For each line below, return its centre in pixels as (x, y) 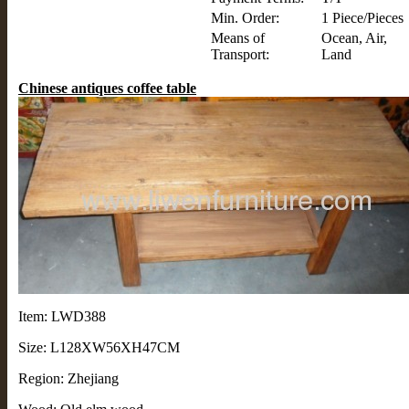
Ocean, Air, (354, 38)
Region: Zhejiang (68, 379)
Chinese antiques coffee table (107, 89)
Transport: (240, 55)
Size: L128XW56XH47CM (99, 348)
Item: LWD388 (62, 317)
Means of (238, 38)
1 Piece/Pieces (362, 18)
